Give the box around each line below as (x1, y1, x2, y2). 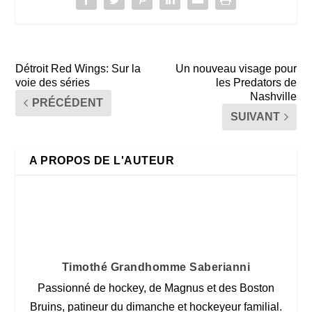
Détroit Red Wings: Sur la (15, 62, 141, 75)
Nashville (249, 90, 297, 102)
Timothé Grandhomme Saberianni (61, 260, 251, 273)
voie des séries (15, 76, 91, 88)
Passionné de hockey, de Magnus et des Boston (38, 281, 274, 294)
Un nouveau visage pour (175, 62, 297, 75)
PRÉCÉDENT (32, 96, 104, 109)
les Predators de (215, 76, 297, 88)
